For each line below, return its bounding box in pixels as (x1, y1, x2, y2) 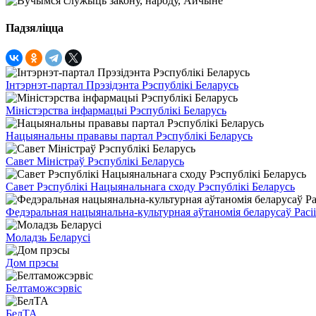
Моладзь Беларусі (6, 231, 90, 244)
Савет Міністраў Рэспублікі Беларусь (6, 155, 184, 168)
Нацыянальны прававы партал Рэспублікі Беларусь (6, 130, 253, 142)
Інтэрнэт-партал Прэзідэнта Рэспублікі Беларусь (6, 79, 238, 92)
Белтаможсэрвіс (6, 282, 82, 295)
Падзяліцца (6, 21, 63, 34)
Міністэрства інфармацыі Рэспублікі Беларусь (6, 104, 226, 117)
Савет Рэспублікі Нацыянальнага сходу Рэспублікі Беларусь (6, 181, 295, 193)
